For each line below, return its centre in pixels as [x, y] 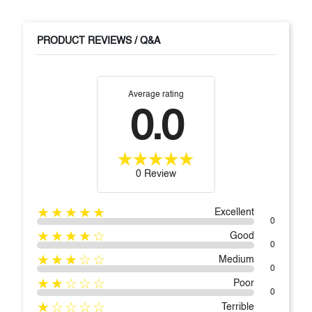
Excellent [234, 212]
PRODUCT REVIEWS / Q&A [99, 42]
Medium [236, 259]
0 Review [156, 174]
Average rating [156, 95]
